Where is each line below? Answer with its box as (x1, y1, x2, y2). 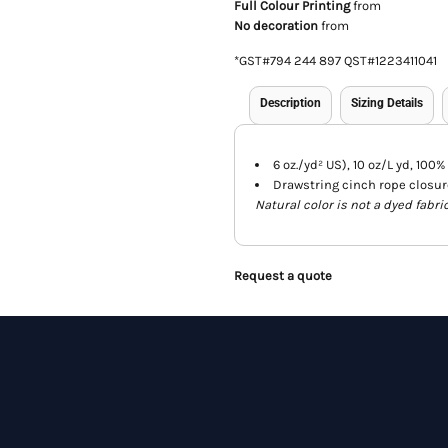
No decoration (234, 18, 318, 33)
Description (260, 96, 321, 110)
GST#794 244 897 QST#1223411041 (239, 53, 437, 68)
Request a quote (234, 268, 332, 283)
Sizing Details (351, 96, 423, 110)
